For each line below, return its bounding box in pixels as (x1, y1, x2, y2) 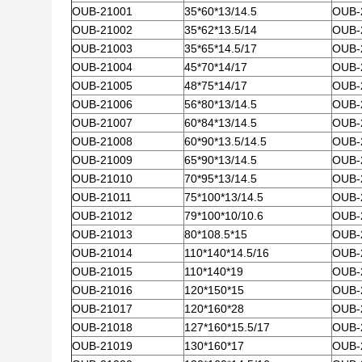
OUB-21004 (72, 61, 133, 74)
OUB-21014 (72, 246, 133, 259)
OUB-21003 (72, 42, 133, 55)
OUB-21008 (72, 135, 133, 148)
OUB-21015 (72, 265, 133, 278)
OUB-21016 (72, 284, 133, 297)
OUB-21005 (72, 79, 133, 92)
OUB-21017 (72, 302, 133, 315)
